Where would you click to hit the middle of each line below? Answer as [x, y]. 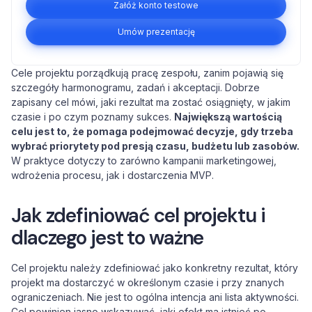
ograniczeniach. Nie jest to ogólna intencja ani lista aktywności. [155, 297]
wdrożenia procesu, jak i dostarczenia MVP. [112, 175]
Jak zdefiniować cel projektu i [138, 216]
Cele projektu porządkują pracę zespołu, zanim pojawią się [147, 73]
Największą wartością [228, 117]
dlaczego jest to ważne [108, 238]
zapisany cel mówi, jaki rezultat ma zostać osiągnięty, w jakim [151, 102]
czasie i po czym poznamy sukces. [93, 117]
